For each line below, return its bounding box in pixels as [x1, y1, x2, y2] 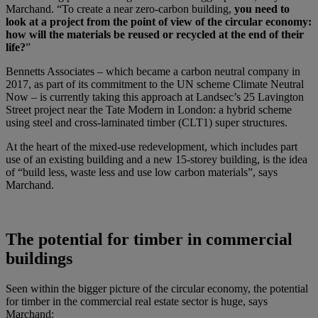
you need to [234, 3, 290, 16]
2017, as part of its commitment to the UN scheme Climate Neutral [6, 78, 304, 91]
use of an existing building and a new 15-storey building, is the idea [6, 153, 307, 166]
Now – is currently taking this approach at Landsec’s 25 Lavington [6, 91, 304, 104]
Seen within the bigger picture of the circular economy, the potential [6, 283, 308, 295]
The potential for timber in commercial [6, 230, 292, 249]
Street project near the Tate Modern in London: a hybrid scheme [6, 104, 292, 116]
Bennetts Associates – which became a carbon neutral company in [6, 65, 300, 78]
